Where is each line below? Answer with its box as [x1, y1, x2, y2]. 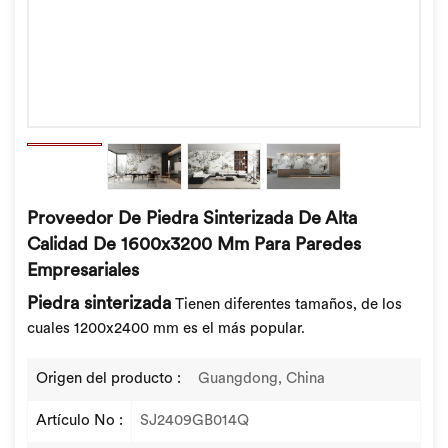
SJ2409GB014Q [140, 413, 249, 429]
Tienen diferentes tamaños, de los [171, 297, 402, 313]
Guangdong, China [198, 371, 325, 387]
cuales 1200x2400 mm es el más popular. [27, 321, 305, 337]
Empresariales [27, 261, 139, 281]
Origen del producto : [36, 371, 181, 387]
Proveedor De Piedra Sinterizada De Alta [27, 209, 357, 229]
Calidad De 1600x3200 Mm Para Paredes [27, 235, 361, 255]
